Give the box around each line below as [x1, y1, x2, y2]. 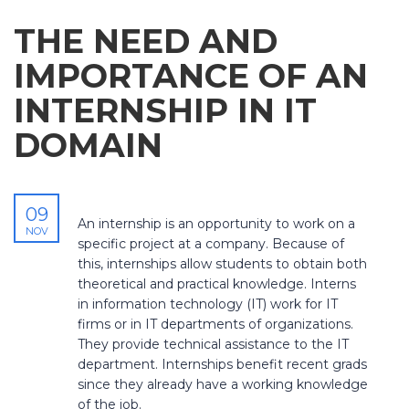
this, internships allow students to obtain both [78, 256, 367, 273]
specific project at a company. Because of [78, 236, 344, 253]
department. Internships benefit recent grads [78, 356, 367, 373]
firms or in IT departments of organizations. [78, 316, 353, 333]
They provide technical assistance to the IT [78, 336, 349, 353]
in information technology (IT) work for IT [78, 296, 338, 313]
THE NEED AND [14, 21, 278, 62]
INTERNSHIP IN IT [14, 90, 317, 131]
